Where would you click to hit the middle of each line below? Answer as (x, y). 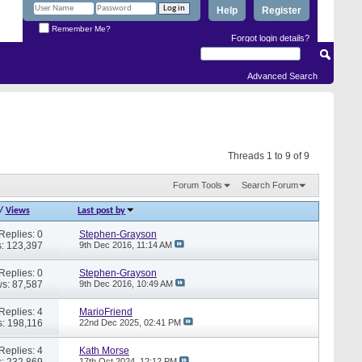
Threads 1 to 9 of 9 (269, 156)
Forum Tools (197, 185)
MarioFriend (105, 311)
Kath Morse (104, 350)
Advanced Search (282, 76)
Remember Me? (80, 28)
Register (282, 11)
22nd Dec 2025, (111, 322)
